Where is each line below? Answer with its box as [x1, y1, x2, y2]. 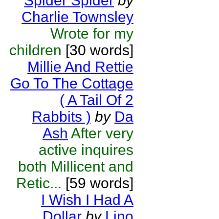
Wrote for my [50, 25, 133, 42]
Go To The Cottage [10, 75, 133, 91]
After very [71, 125, 133, 141]
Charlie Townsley [22, 9, 133, 25]
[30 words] [66, 42, 133, 58]
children [9, 42, 66, 58]
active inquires [39, 142, 133, 158]
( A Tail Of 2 [60, 92, 133, 108]
